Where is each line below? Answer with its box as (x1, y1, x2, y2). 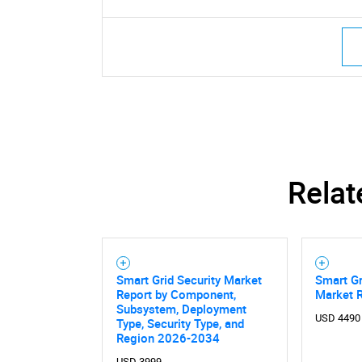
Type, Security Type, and (116, 314, 244, 331)
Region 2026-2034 (116, 329, 220, 346)
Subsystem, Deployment (116, 300, 246, 317)
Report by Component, (116, 285, 236, 302)
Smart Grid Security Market (116, 271, 262, 288)
